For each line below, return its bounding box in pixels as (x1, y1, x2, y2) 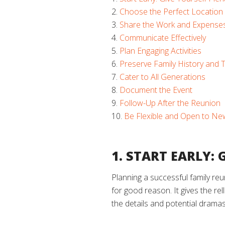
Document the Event (120, 84, 192, 96)
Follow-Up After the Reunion (120, 97, 220, 109)
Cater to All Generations (120, 71, 205, 83)
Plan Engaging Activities (120, 45, 201, 57)
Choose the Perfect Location (120, 6, 223, 18)
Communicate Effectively (120, 32, 206, 44)
